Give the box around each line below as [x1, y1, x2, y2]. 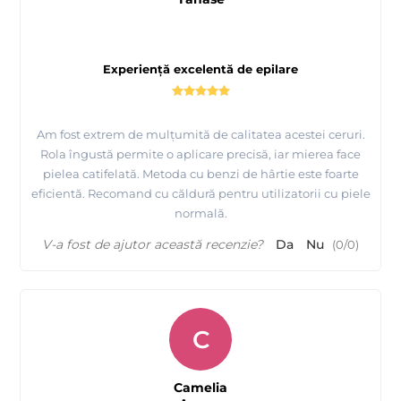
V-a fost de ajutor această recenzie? [42, 235, 263, 252]
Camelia [174, 379, 227, 396]
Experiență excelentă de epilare [103, 61, 298, 76]
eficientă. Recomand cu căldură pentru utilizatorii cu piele [30, 185, 371, 200]
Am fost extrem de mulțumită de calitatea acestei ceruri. [36, 126, 365, 141]
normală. [174, 205, 227, 220]
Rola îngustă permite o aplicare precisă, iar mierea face [40, 146, 361, 161]
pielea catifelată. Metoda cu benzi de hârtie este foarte [42, 166, 359, 181]
